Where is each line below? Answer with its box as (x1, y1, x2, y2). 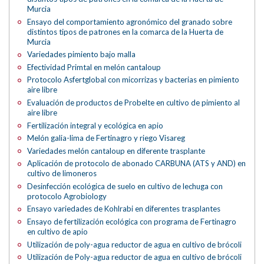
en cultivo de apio (27, 226, 88, 236)
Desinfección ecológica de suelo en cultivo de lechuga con (27, 181, 223, 191)
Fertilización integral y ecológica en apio (27, 120, 164, 130)
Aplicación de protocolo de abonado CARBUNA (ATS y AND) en (27, 159, 246, 169)
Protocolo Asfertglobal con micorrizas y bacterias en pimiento (27, 75, 240, 85)
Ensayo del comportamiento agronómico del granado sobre (27, 16, 233, 27)
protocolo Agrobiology (27, 191, 107, 201)
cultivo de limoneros (27, 169, 97, 179)
